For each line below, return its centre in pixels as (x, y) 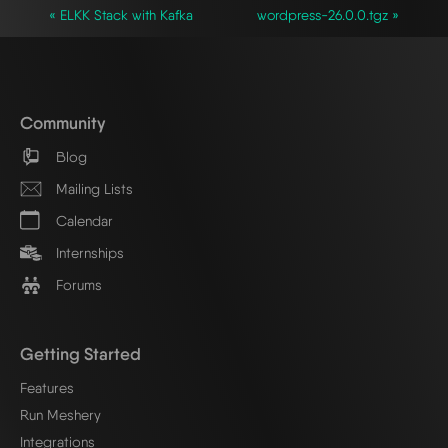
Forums (77, 285)
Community (62, 122)
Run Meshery (60, 414)
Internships (88, 253)
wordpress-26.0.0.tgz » (328, 14)
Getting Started (80, 353)
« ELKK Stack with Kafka (121, 14)
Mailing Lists (92, 189)
